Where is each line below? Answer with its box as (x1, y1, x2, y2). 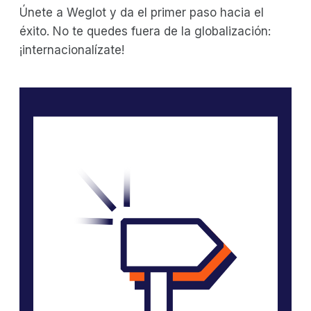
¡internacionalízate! (19, 42, 124, 57)
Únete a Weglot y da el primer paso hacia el (19, 5, 264, 19)
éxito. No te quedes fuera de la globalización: (19, 24, 271, 38)
